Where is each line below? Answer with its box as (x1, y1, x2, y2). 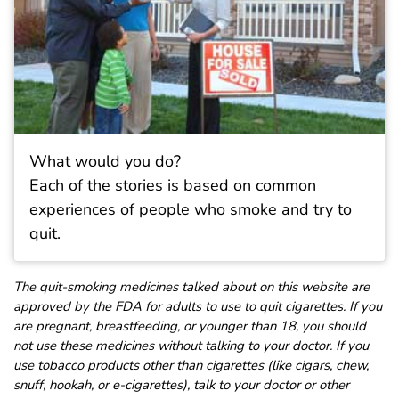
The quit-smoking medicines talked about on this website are (13, 277, 370, 296)
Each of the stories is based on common (29, 174, 316, 196)
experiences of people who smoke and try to (29, 198, 352, 220)
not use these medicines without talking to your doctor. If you (13, 336, 369, 354)
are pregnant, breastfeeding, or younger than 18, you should (13, 316, 366, 335)
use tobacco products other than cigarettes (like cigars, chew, (13, 355, 369, 374)
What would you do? (29, 150, 181, 172)
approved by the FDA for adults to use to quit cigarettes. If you (13, 297, 382, 315)
